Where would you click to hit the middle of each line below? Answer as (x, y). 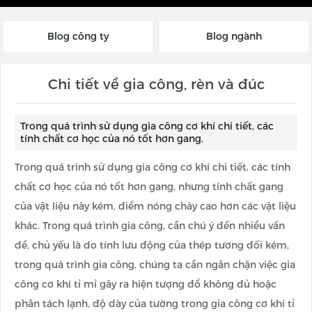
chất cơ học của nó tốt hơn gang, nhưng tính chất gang (149, 187)
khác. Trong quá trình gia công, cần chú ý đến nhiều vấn (150, 226)
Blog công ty (78, 36)
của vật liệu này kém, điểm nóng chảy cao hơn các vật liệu (155, 206)
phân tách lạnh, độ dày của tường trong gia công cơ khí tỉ (155, 304)
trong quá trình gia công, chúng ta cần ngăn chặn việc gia (155, 265)
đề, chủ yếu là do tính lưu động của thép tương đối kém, (152, 245)
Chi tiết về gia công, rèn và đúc (156, 84)
